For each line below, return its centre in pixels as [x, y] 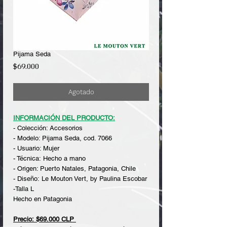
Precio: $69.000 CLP [45, 219]
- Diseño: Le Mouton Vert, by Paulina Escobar [80, 178]
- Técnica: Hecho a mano [49, 158]
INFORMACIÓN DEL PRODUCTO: [64, 118]
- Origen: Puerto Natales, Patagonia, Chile [74, 168]
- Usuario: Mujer [36, 148]
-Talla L [24, 188]
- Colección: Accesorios [48, 128]
